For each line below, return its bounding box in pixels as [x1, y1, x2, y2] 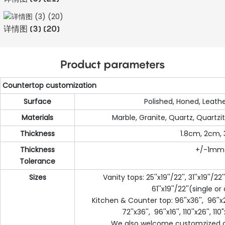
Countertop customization [3, 80, 96, 90]
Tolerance [20, 156, 55, 166]
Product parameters [60, 57, 165, 71]
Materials [22, 112, 53, 123]
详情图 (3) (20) [3, 24, 60, 34]
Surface [24, 96, 51, 106]
